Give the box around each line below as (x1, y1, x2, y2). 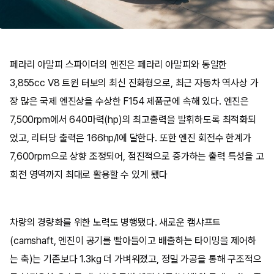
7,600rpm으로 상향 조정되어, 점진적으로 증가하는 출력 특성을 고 (10, 150, 264, 162)
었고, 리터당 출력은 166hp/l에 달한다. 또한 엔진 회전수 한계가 (10, 132, 251, 144)
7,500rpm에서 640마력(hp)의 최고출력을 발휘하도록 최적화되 (10, 114, 256, 125)
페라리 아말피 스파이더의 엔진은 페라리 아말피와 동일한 (10, 59, 228, 70)
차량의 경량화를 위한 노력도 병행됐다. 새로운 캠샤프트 (10, 217, 221, 228)
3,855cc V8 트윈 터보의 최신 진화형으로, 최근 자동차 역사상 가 (10, 77, 259, 89)
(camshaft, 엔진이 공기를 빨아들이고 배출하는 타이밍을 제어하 (10, 235, 256, 246)
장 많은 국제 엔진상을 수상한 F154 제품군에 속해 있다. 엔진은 (10, 95, 250, 107)
